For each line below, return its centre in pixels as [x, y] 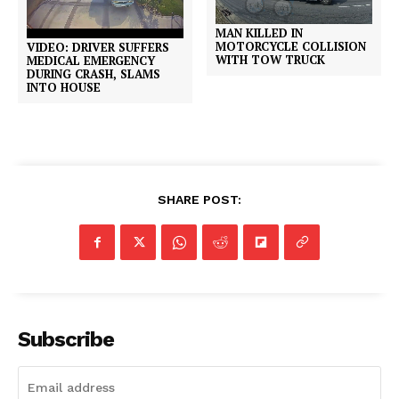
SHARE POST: [199, 199]
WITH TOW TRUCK [271, 59]
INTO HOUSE [64, 87]
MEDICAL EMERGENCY [91, 60]
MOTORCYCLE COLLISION [291, 46]
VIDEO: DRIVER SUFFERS [98, 47]
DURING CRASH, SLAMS [94, 73]
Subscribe [66, 339]
